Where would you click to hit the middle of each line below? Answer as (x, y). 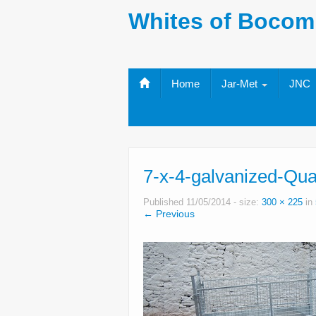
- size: (246, 202)
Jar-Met (241, 84)
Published (165, 202)
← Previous (169, 214)
